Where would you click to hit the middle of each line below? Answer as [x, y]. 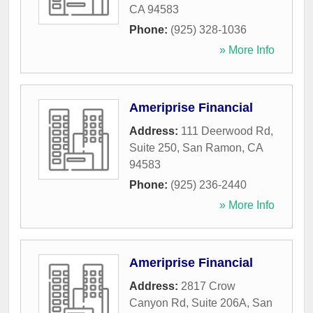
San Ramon [212, 148]
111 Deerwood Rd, [227, 131]
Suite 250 [153, 148]
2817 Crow [208, 286]
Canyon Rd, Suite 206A [188, 303]
